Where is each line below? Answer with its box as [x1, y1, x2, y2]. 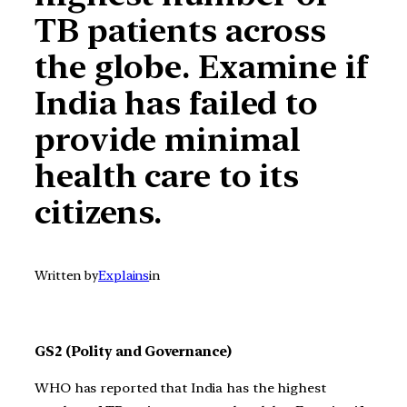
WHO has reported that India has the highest [35, 380, 326, 397]
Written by [35, 268, 98, 283]
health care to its [35, 156, 300, 196]
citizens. [35, 193, 163, 233]
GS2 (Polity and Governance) [35, 343, 233, 361]
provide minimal [35, 120, 301, 160]
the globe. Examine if [35, 47, 368, 87]
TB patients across [35, 11, 327, 51]
